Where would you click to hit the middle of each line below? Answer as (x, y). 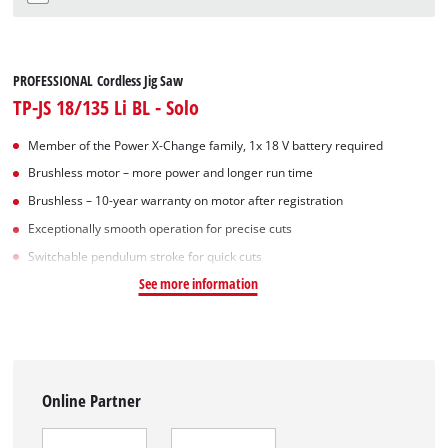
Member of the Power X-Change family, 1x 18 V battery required (206, 145)
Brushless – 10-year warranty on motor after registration (186, 201)
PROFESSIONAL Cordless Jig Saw (98, 80)
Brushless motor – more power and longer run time (171, 173)
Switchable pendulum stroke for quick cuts (145, 256)
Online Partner (92, 400)
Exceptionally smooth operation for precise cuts (160, 228)
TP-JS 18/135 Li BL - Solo (106, 106)
